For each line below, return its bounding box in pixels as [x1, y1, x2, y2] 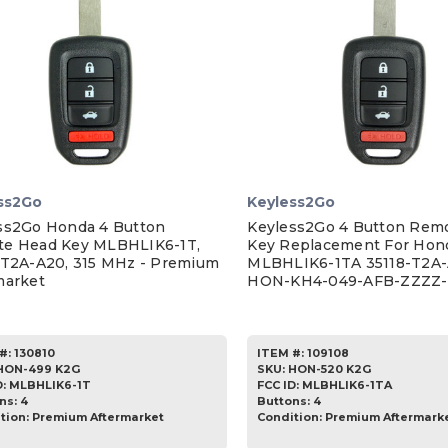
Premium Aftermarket [32, 410, 164, 425]
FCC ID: [257, 378, 303, 393]
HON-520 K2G [288, 362, 372, 377]
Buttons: [257, 394, 314, 409]
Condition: [257, 410, 326, 425]
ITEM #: [257, 346, 305, 361]
